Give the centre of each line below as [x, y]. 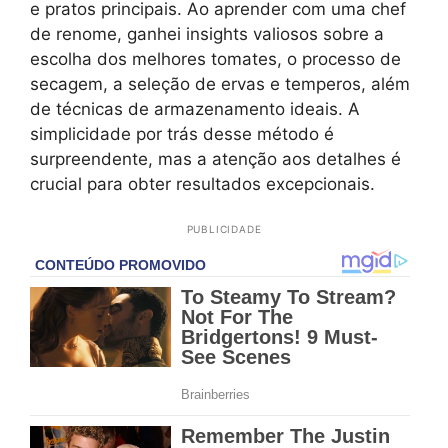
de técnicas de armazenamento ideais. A [195, 109]
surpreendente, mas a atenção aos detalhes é [215, 159]
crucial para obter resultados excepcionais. [202, 184]
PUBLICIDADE [224, 229]
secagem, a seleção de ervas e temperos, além [220, 84]
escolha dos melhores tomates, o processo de [215, 59]
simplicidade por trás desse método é [182, 134]
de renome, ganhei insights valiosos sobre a [207, 34]
